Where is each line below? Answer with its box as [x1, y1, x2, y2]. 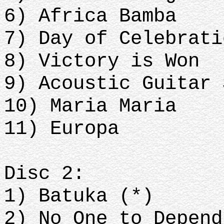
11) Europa [4, 117, 119, 140]
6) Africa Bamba [4, 5, 176, 27]
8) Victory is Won [4, 50, 199, 72]
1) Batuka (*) [4, 185, 153, 207]
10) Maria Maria [4, 95, 176, 117]
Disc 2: [4, 162, 84, 185]
